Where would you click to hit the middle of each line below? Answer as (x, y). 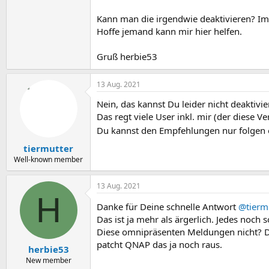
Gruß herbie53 (127, 56)
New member (48, 260)
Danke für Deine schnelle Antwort (168, 206)
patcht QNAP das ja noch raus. (159, 244)
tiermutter (48, 148)
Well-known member (48, 159)
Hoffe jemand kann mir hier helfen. (169, 31)
